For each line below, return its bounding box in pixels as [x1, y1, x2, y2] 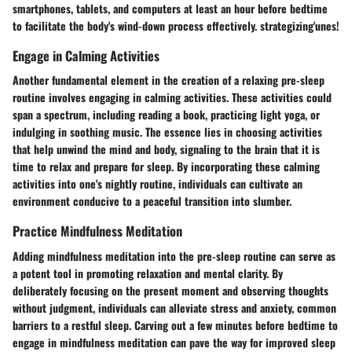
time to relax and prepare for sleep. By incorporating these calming [13, 158, 320, 175]
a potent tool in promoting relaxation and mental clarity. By [13, 264, 283, 281]
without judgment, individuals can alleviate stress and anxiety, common [13, 299, 336, 316]
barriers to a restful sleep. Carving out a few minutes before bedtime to [13, 316, 338, 333]
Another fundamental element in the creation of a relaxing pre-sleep [13, 71, 324, 89]
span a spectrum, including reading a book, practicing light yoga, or [13, 106, 320, 123]
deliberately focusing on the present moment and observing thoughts [13, 281, 328, 299]
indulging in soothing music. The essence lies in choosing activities [13, 123, 322, 141]
